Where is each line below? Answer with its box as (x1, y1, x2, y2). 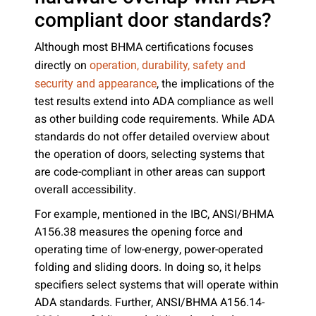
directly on (35, 57, 90, 74)
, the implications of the (157, 75, 274, 92)
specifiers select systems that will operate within (35, 276, 279, 293)
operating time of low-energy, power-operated (35, 241, 263, 258)
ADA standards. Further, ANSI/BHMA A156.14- (35, 294, 265, 311)
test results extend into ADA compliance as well (35, 93, 274, 110)
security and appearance (35, 77, 157, 90)
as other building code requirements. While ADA (35, 111, 274, 128)
